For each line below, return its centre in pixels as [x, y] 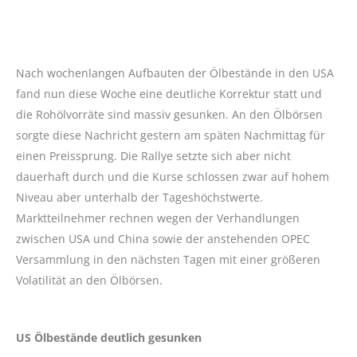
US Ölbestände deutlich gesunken [109, 338]
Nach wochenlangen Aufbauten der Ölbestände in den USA [175, 73]
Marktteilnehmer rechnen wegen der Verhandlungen [158, 218]
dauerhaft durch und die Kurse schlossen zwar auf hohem [173, 177]
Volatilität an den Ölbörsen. [89, 280]
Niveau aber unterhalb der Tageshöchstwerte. [139, 198]
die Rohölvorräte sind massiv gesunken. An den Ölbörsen [169, 115]
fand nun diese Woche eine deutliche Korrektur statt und [169, 94]
